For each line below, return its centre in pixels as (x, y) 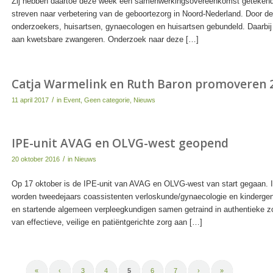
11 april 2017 (30, 100)
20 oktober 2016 (35, 159)
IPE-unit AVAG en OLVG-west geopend (120, 143)
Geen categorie (107, 100)
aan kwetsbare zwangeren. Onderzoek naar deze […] (105, 39)
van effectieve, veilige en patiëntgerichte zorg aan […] (107, 222)
